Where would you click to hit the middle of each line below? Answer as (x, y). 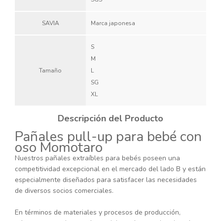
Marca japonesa (113, 23)
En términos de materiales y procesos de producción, (98, 213)
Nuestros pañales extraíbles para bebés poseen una (97, 158)
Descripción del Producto (110, 119)
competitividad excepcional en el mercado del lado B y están (110, 169)
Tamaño (50, 71)
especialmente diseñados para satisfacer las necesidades (106, 180)
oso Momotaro (59, 148)
